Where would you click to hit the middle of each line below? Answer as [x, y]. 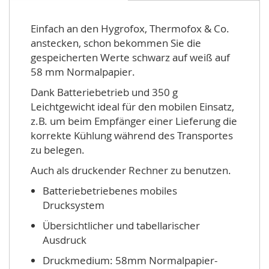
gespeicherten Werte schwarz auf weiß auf [130, 57]
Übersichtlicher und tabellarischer [121, 225]
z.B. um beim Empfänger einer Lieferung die [134, 121]
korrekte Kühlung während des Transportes [132, 135]
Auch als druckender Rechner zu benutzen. [131, 170]
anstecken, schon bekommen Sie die [116, 43]
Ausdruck [65, 240]
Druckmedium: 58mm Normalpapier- [130, 260]
